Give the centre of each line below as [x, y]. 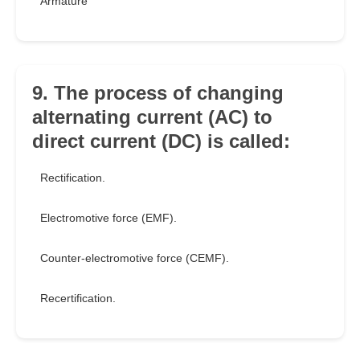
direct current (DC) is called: [161, 141]
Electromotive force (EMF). [108, 218]
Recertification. [78, 299]
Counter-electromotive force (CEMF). [135, 258]
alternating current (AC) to [152, 117]
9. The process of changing [158, 93]
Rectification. [73, 178]
